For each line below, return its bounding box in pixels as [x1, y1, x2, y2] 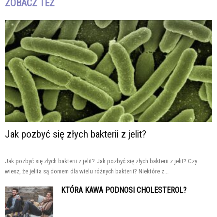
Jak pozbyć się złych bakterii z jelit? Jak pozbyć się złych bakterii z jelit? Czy [5, 157, 197, 165]
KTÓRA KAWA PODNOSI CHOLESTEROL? [61, 185, 186, 195]
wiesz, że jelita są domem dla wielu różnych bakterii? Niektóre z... [5, 167, 169, 175]
